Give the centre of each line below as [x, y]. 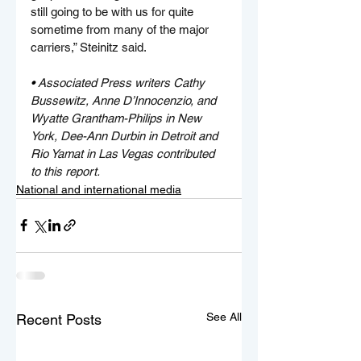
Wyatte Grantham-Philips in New [118, 118]
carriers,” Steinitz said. [89, 47]
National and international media [99, 189]
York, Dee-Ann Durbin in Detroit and [126, 135]
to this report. [65, 171]
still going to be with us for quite [114, 11]
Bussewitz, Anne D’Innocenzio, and [125, 100]
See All [224, 316]
